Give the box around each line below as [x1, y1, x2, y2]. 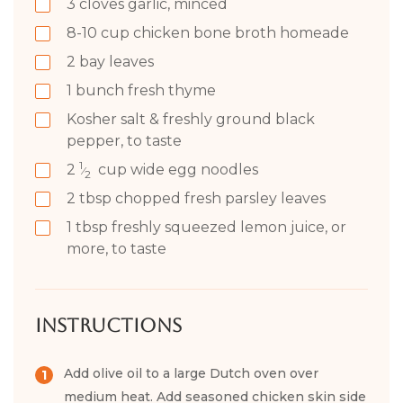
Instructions [35, 313, 182, 336]
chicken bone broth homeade [130, 23, 349, 41]
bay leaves [79, 52, 154, 70]
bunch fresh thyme [76, 81, 216, 99]
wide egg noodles [127, 160, 258, 178]
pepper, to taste [67, 131, 182, 149]
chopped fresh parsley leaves [112, 189, 326, 207]
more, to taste [67, 239, 166, 257]
